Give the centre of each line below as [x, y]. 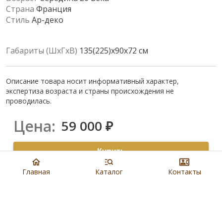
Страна [20, 9]
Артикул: [31, 209]
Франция [54, 9]
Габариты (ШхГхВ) [42, 50]
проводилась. [29, 101]
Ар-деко [48, 20]
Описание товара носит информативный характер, [92, 81]
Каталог [109, 172]
